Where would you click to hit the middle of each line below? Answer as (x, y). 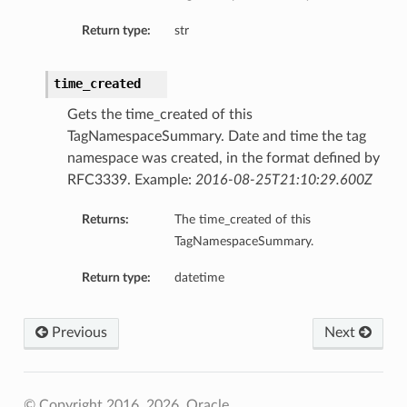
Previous (77, 333)
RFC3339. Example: (131, 180)
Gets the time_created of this (159, 115)
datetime (199, 278)
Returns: (105, 220)
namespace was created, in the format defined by (223, 159)
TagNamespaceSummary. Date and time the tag (216, 137)
